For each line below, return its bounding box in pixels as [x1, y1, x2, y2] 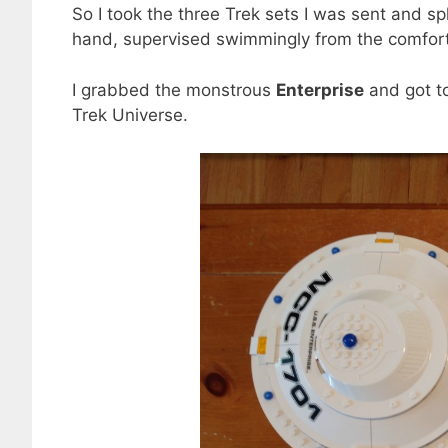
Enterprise [276, 79, 364, 100]
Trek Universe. [72, 104, 188, 125]
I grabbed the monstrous [72, 79, 276, 100]
